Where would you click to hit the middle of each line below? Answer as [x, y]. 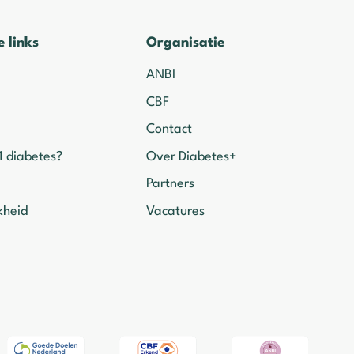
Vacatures [175, 211]
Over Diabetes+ [191, 156]
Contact [169, 130]
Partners [170, 184]
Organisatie [185, 43]
